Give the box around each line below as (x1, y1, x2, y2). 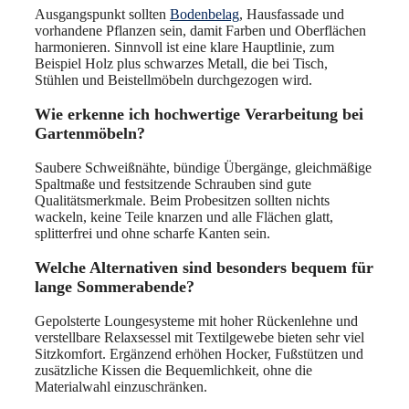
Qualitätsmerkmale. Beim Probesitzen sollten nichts (35, 193, 330, 209)
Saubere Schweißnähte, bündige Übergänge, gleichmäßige (35, 160, 372, 176)
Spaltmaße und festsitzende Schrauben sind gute (35, 176, 311, 193)
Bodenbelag (170, 6, 239, 23)
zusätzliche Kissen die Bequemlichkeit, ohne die (35, 362, 312, 379)
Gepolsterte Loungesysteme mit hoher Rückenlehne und (35, 313, 358, 330)
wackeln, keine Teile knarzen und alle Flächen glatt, (35, 209, 333, 225)
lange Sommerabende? (35, 278, 194, 297)
